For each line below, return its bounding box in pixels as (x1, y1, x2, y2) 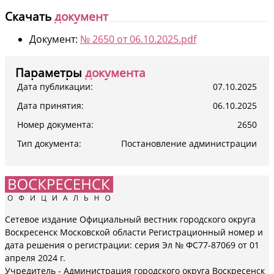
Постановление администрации (121, 137, 257, 149)
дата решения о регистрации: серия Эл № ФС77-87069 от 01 (5, 239, 259, 251)
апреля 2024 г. (5, 251, 65, 264)
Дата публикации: (17, 80, 93, 92)
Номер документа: (17, 118, 94, 130)
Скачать (5, 7, 51, 24)
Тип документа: (17, 137, 81, 149)
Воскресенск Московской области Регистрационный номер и (5, 226, 263, 238)
